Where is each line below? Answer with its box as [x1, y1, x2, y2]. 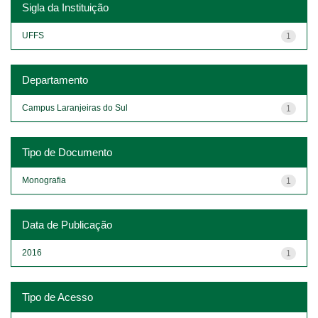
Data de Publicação [22, 218, 112, 231]
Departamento [22, 73, 88, 86]
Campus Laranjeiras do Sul [22, 102, 128, 113]
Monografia [22, 175, 66, 185]
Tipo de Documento [22, 146, 112, 158]
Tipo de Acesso [22, 290, 93, 303]
